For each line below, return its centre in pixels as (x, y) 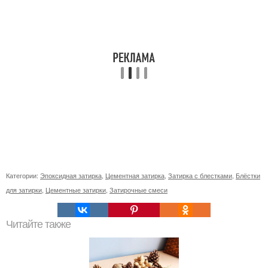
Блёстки (248, 176)
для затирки (24, 190)
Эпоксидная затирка (71, 176)
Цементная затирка (135, 176)
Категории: (23, 176)
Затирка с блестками (200, 176)
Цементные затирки (76, 190)
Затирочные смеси (138, 190)
